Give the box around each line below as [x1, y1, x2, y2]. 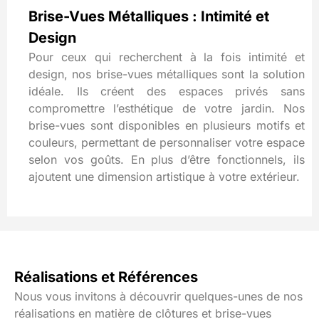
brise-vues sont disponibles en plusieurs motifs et [28, 117, 305, 132]
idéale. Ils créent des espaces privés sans [28, 83, 305, 98]
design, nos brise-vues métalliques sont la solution [28, 66, 305, 81]
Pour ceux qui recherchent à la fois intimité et [28, 49, 305, 64]
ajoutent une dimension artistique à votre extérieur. [28, 169, 300, 184]
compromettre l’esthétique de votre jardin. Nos [28, 100, 305, 115]
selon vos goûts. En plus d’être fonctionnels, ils [28, 152, 305, 167]
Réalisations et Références [14, 268, 198, 286]
